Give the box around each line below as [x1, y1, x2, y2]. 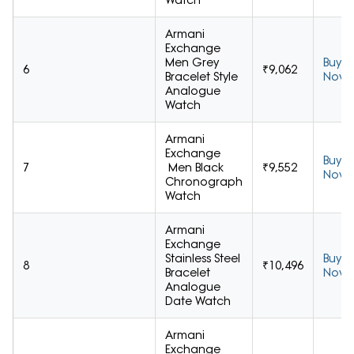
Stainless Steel [165, 251, 240, 266]
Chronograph [165, 175, 243, 190]
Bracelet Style [165, 70, 238, 85]
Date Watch [165, 294, 231, 309]
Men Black [165, 160, 224, 175]
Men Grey [165, 55, 219, 70]
